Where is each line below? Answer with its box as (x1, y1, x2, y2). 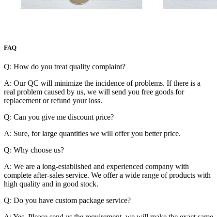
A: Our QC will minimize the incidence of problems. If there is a (4, 78, 201, 87)
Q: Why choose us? (4, 145, 64, 154)
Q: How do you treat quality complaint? (4, 62, 125, 71)
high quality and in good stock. (4, 179, 98, 188)
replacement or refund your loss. (4, 96, 102, 105)
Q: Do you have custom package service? (4, 196, 131, 204)
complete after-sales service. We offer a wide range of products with (4, 170, 211, 179)
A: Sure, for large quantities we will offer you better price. (4, 129, 181, 138)
